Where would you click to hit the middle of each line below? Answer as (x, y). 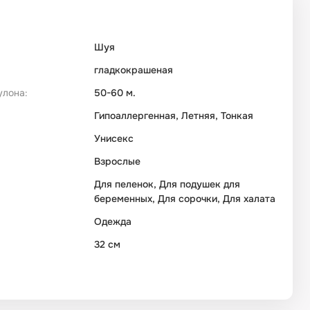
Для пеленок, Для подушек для (167, 184)
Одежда (113, 222)
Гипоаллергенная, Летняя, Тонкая (174, 116)
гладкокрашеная (134, 70)
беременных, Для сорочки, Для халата (185, 199)
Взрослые (117, 162)
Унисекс (114, 139)
